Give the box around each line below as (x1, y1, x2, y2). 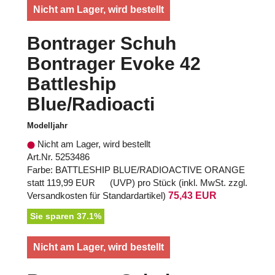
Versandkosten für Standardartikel (27, 190, 163, 201)
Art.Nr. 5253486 (27, 152, 90, 163)
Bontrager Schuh (27, 33, 176, 54)
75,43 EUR (168, 190, 217, 201)
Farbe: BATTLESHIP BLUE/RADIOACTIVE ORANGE (27, 165, 245, 176)
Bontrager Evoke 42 (27, 53, 201, 74)
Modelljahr (27, 121, 68, 131)
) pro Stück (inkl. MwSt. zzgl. (132, 177, 247, 188)
